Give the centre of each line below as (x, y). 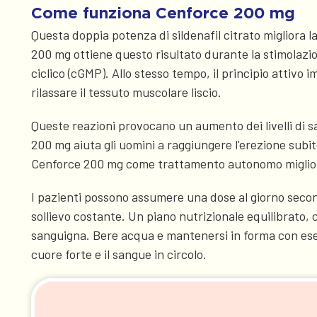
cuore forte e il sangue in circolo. (119, 254)
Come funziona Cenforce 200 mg (163, 13)
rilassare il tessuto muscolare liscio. (126, 92)
